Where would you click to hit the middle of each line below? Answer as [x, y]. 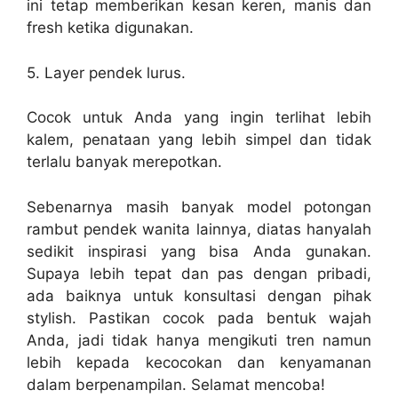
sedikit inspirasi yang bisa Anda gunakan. [199, 251]
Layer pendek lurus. [115, 72]
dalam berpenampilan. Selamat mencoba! [176, 384]
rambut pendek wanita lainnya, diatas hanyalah [199, 229]
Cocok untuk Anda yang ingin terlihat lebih [199, 117]
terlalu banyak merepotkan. [124, 162]
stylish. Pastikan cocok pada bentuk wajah [199, 318]
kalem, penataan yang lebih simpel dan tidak [199, 139]
